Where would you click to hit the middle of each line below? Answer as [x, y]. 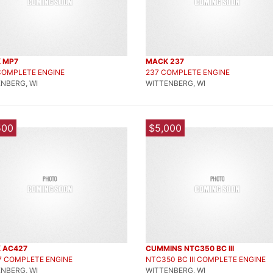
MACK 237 [165, 61]
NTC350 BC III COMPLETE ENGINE [206, 259]
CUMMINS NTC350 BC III [190, 248]
